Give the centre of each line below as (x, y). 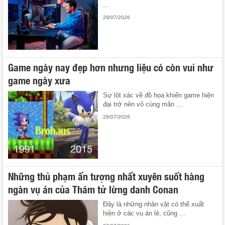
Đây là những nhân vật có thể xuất (154, 204)
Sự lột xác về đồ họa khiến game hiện (159, 95)
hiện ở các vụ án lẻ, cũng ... (144, 213)
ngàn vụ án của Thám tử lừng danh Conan (93, 189)
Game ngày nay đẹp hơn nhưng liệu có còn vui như (111, 67)
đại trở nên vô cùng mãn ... (143, 104)
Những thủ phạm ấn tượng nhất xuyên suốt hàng (106, 176)
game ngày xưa (39, 80)
